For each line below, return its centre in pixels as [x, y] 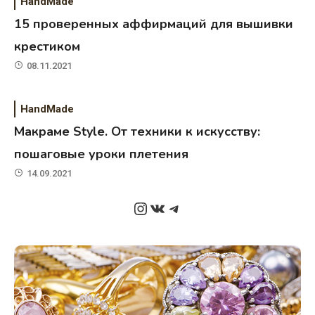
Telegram [201, 208]
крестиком [47, 47]
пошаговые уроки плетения [102, 154]
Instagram [171, 208]
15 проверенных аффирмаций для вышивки [154, 24]
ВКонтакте [190, 208]
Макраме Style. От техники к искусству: [137, 132]
